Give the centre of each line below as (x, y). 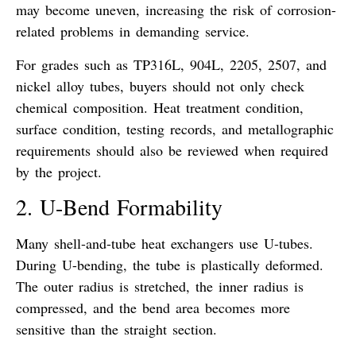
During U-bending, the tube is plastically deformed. (170, 264)
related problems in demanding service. (133, 31)
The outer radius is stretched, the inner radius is (160, 286)
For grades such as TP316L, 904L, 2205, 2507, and (171, 64)
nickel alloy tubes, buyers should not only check (160, 85)
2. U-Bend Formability (119, 206)
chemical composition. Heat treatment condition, (160, 107)
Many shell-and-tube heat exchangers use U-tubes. (164, 243)
